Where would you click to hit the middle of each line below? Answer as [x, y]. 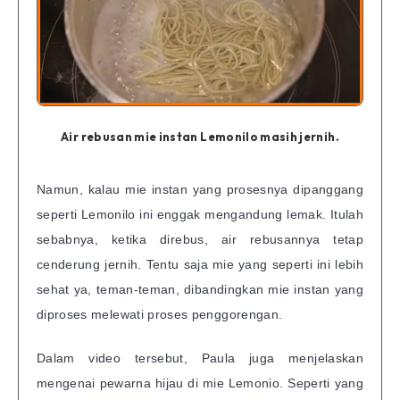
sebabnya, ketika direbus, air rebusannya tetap [200, 239]
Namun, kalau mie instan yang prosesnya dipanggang [200, 189]
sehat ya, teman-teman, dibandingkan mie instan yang [200, 289]
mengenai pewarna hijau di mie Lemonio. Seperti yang [200, 383]
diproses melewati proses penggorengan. [160, 314]
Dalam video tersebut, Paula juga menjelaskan [200, 358]
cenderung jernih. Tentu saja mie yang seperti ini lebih [200, 264]
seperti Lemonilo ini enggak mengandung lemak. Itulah [200, 214]
